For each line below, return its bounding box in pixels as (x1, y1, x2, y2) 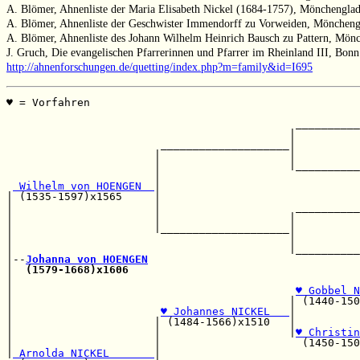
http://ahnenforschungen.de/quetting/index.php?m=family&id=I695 (6, 60, 313, 74)
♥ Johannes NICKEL (161, 305, 289, 318)
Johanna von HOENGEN (26, 253, 148, 266)
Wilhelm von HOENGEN (13, 180, 154, 193)
